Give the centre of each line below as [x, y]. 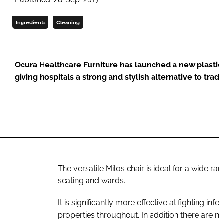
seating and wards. [91, 180]
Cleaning [68, 23]
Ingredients [30, 23]
